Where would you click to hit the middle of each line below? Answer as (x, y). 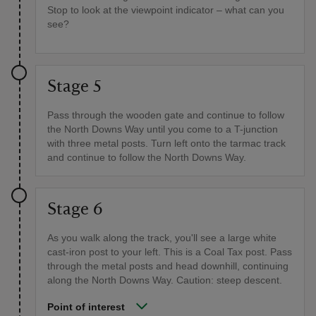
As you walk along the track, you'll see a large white (162, 238)
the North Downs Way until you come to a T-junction (163, 129)
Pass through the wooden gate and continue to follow (166, 115)
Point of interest (86, 307)
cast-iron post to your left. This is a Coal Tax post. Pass (170, 252)
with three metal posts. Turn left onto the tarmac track (166, 144)
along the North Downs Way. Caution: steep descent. (165, 280)
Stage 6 (75, 210)
